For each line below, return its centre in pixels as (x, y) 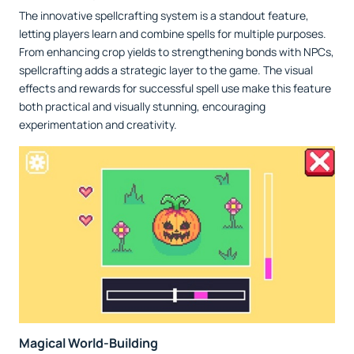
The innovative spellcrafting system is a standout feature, (164, 15)
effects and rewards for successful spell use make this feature (175, 88)
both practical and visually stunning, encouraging (142, 106)
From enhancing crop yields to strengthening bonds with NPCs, (177, 51)
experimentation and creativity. (98, 124)
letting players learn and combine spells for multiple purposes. (173, 33)
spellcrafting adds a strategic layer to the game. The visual (166, 70)
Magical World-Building (88, 343)
